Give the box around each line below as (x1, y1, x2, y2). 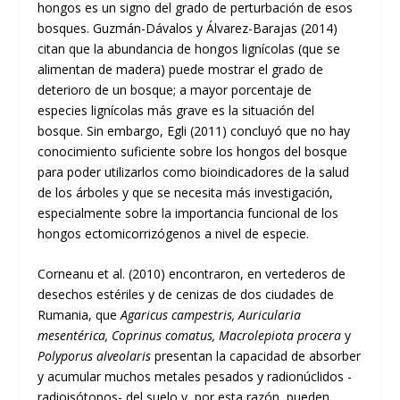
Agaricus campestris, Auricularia (121, 306, 302, 324)
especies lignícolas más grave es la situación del (37, 101, 315, 119)
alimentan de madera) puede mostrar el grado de (37, 60, 324, 78)
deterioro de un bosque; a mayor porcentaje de (37, 80, 312, 98)
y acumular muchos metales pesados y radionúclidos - (37, 368, 353, 386)
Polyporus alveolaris (37, 347, 152, 365)
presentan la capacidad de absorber (151, 347, 362, 365)
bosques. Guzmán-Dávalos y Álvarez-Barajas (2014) (37, 19, 338, 37)
